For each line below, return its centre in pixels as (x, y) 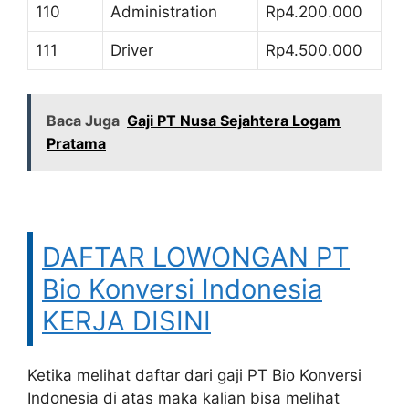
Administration (164, 12)
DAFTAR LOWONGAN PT (196, 257)
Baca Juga (83, 120)
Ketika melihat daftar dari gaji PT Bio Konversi (194, 375)
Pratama (76, 143)
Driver (132, 50)
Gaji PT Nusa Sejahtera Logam (234, 120)
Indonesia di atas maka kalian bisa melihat (184, 398)
